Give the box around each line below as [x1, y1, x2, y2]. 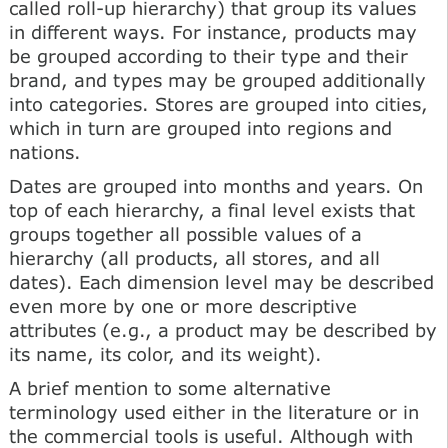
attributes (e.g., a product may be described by [9, 318, 437, 341]
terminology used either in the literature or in [9, 400, 419, 423]
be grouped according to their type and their [9, 44, 408, 67]
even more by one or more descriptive [9, 294, 357, 317]
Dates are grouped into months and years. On [9, 174, 423, 197]
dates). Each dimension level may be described [9, 270, 434, 293]
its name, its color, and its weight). [9, 342, 322, 365]
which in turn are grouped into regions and [9, 116, 392, 139]
